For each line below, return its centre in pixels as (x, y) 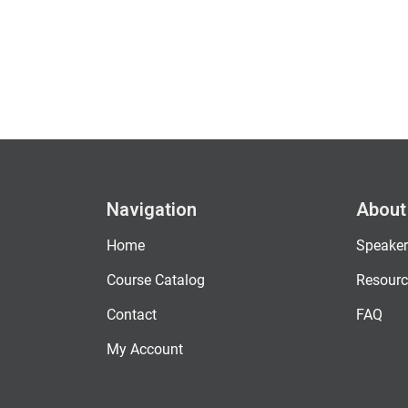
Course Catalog (156, 280)
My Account (145, 349)
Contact (132, 314)
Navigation (152, 209)
